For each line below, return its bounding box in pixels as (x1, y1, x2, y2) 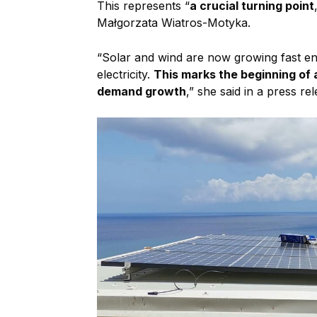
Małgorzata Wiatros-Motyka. (97, 16, 250, 30)
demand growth (97, 84, 186, 98)
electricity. (97, 67, 154, 81)
